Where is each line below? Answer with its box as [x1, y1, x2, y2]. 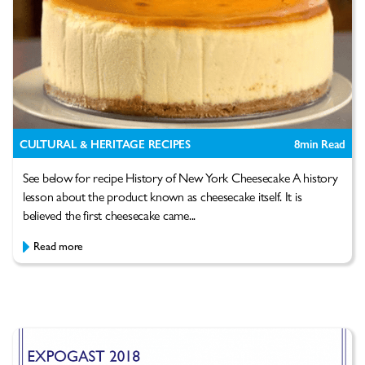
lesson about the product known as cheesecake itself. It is [23, 187, 302, 206]
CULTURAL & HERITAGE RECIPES [20, 135, 191, 152]
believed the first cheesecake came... [23, 205, 196, 225]
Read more [33, 237, 84, 254]
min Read [300, 135, 345, 152]
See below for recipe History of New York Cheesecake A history [23, 168, 338, 187]
